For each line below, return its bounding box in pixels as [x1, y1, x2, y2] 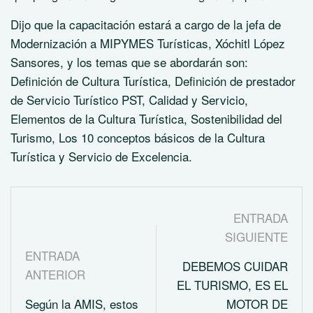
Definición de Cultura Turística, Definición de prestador [10, 71, 296, 89]
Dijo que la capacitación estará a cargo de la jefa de [10, 15, 281, 33]
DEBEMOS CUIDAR [182, 256, 288, 275]
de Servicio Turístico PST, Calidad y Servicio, [10, 90, 248, 108]
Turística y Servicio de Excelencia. [10, 147, 192, 165]
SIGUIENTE [225, 227, 288, 245]
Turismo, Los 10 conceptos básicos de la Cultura [10, 128, 265, 146]
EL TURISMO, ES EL [177, 275, 288, 293]
